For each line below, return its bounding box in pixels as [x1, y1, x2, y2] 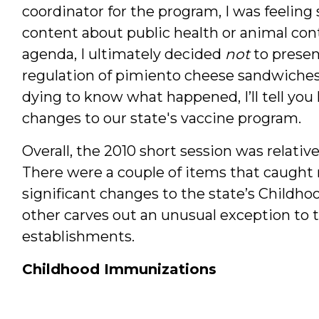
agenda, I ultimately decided [21, 45, 225, 63]
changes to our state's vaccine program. [21, 109, 301, 127]
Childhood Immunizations [21, 260, 216, 278]
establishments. [21, 227, 135, 245]
